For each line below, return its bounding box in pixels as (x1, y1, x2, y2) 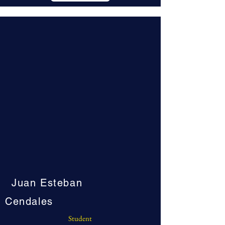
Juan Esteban (12, 177, 83, 189)
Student (68, 213, 92, 223)
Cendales (5, 195, 53, 207)
